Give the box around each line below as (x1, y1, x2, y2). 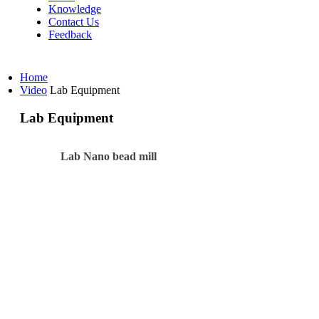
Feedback (48, 28, 92, 41)
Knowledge (48, 3, 101, 15)
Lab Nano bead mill (60, 150, 157, 163)
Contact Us (48, 16, 99, 28)
